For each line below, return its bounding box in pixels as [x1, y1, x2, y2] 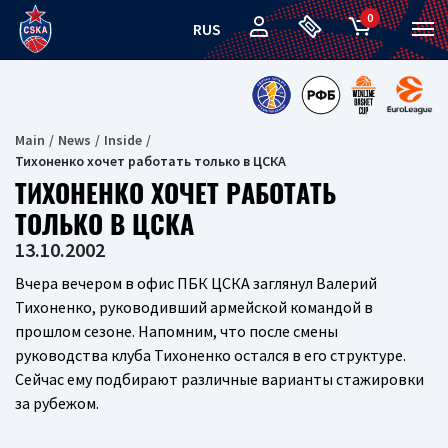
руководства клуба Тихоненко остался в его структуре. [15, 345, 406, 365]
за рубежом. [15, 393, 99, 413]
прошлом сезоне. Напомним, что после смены [15, 321, 338, 341]
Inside [104, 131, 142, 149]
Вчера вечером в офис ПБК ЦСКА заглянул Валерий [15, 273, 377, 293]
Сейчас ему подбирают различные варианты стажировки [15, 369, 424, 389]
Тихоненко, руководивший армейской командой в [15, 297, 373, 317]
